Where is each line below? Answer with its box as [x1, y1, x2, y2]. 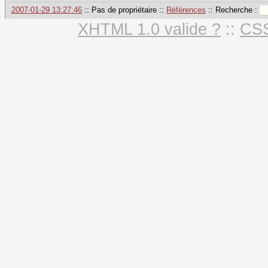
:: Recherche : [206, 5, 260, 14]
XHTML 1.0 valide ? [78, 20, 221, 38]
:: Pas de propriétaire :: [82, 5, 166, 14]
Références [166, 5, 206, 14]
